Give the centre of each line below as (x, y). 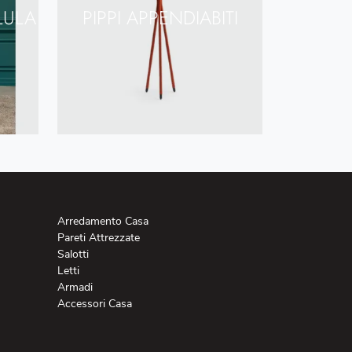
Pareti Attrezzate (99, 237)
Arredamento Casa (103, 221)
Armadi (75, 287)
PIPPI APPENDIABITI (160, 17)
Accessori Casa (95, 303)
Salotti (73, 254)
